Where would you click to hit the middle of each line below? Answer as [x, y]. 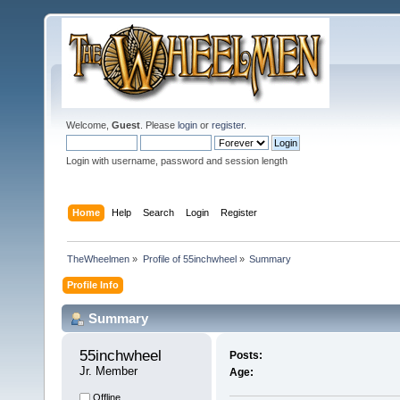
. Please [159, 125]
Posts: [246, 356]
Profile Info [93, 284]
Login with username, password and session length [177, 161]
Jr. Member [108, 371]
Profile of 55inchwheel [189, 258]
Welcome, [89, 125]
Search [159, 212]
